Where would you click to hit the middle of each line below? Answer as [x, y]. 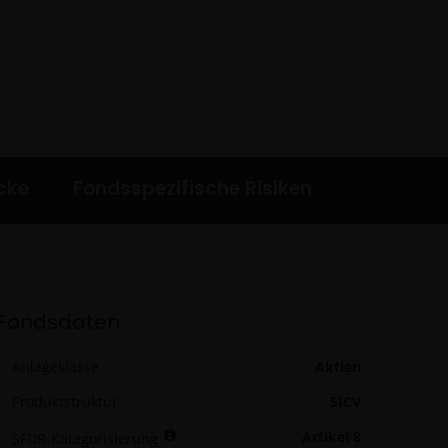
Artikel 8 [331, 436]
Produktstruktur [65, 401]
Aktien [338, 366]
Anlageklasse [55, 366]
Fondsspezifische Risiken [192, 188]
